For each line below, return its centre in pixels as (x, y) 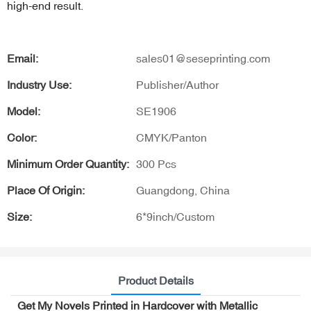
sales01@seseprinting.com (203, 58)
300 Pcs (156, 164)
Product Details (155, 280)
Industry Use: (39, 85)
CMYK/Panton (171, 137)
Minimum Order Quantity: (68, 164)
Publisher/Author (177, 85)
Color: (22, 137)
